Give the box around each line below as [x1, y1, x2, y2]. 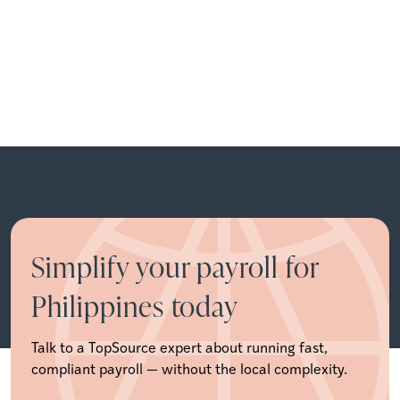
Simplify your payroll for [31, 246, 319, 285]
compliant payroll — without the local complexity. [31, 358, 347, 378]
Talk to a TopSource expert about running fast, [31, 337, 328, 356]
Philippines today [31, 285, 239, 324]
